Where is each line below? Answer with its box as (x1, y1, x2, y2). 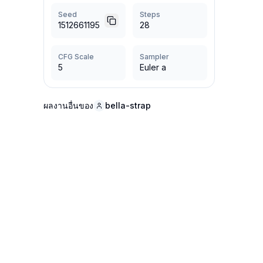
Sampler (139, 52, 169, 61)
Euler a (139, 62, 166, 72)
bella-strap (104, 100, 151, 110)
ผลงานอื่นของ (43, 100, 93, 110)
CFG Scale (58, 52, 94, 61)
